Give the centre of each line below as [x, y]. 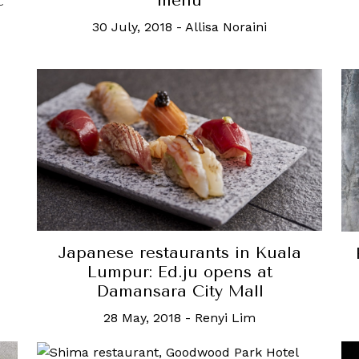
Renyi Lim [225, 318]
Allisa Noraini [226, 26]
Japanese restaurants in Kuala [179, 253]
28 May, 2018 [142, 318]
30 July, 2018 [132, 26]
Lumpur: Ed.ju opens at [179, 272]
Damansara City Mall [179, 292]
